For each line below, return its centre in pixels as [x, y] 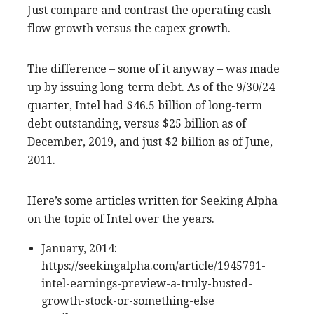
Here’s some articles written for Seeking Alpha [152, 200]
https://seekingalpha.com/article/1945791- [153, 266]
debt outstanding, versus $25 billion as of [137, 123]
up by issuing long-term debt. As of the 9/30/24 [151, 87]
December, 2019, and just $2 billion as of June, [150, 142]
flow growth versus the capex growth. [129, 28]
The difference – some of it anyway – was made [153, 69]
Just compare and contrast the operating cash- [151, 10]
